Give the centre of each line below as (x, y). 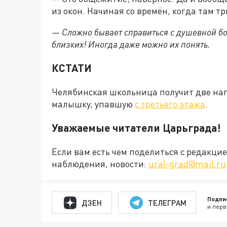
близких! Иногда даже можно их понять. (131, 44)
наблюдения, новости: (100, 164)
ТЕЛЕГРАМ (167, 202)
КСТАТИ (72, 68)
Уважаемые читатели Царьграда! (136, 128)
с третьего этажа (170, 104)
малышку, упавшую (93, 104)
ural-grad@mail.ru (187, 164)
